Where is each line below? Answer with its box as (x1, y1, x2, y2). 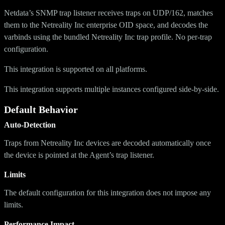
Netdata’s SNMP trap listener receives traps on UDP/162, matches (4, 8, 213, 17)
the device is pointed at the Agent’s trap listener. (4, 150, 154, 159)
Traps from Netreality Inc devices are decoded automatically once (4, 138, 211, 147)
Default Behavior (4, 103, 78, 115)
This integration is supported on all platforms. (4, 64, 147, 73)
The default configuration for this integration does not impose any (4, 188, 211, 197)
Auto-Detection (4, 120, 56, 129)
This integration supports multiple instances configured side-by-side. (4, 84, 219, 93)
